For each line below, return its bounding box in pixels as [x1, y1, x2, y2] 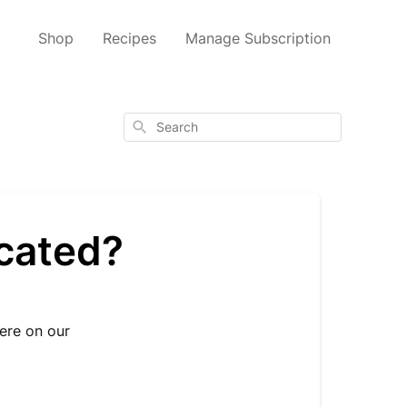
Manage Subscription [185, 29, 331, 47]
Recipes [103, 29, 156, 47]
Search [130, 117, 169, 133]
